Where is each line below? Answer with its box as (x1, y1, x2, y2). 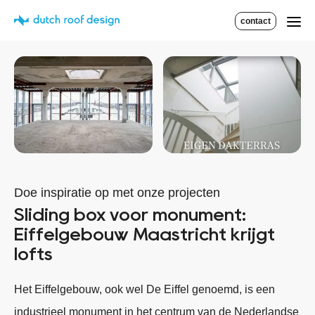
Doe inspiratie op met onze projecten (14, 186, 220, 200)
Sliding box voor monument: (14, 207, 246, 224)
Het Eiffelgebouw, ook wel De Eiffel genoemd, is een (14, 283, 275, 296)
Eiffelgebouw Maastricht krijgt (14, 226, 275, 243)
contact (240, 16, 271, 26)
